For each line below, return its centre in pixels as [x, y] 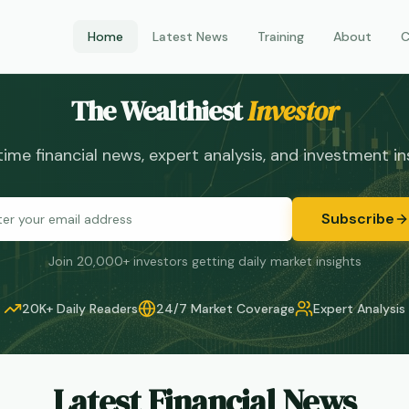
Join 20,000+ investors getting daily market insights [204, 261]
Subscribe [358, 219]
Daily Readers [97, 309]
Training [281, 37]
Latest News [190, 37]
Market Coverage [243, 309]
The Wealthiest [157, 111]
